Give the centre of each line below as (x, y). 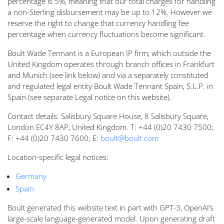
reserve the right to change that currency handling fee (98, 23)
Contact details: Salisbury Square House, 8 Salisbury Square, (108, 116)
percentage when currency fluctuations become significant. (106, 34)
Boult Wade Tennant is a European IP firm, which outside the (109, 53)
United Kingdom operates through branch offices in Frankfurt (111, 64)
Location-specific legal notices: (58, 157)
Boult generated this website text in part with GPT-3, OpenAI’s (110, 208)
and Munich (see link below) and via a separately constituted (108, 75)
